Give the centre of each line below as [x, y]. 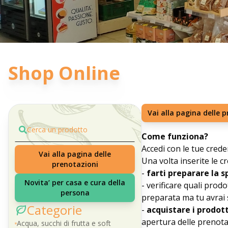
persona [75, 193]
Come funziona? [175, 136]
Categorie [54, 210]
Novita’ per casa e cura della [75, 182]
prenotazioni [75, 164]
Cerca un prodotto [57, 130]
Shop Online [64, 73]
